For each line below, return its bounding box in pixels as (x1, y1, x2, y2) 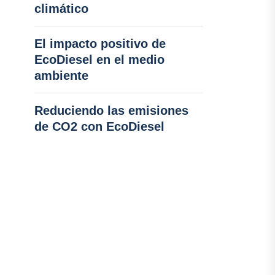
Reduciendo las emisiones (34, 104, 188, 117)
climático (34, 2, 88, 15)
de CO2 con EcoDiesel (34, 120, 165, 133)
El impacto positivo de (34, 37, 166, 50)
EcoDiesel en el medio (34, 53, 165, 66)
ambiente (34, 69, 88, 82)
